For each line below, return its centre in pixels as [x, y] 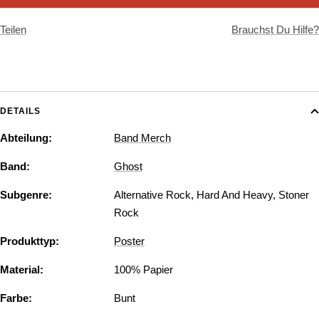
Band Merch [142, 138]
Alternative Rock [152, 195]
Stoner [294, 195]
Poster [129, 241]
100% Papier [143, 270]
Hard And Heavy [235, 195]
